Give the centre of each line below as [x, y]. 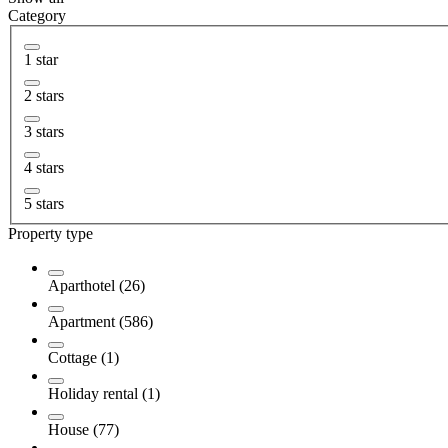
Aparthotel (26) [96, 285]
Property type [50, 233]
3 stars [44, 131]
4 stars [44, 167]
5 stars [44, 203]
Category [37, 15]
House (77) [83, 429]
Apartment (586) [100, 321]
